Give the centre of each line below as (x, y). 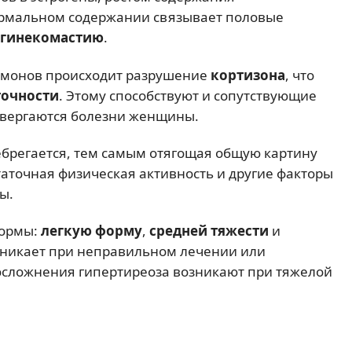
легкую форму (92, 231)
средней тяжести (209, 231)
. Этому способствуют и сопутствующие (188, 95)
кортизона (248, 75)
